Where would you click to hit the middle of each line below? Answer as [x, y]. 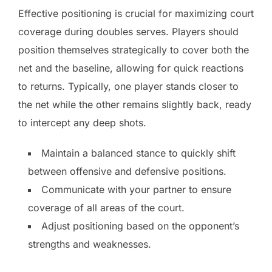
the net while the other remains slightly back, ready [135, 104]
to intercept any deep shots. [82, 122]
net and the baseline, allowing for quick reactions [131, 68]
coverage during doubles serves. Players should [128, 31]
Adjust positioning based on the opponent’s [140, 226]
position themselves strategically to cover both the [134, 49]
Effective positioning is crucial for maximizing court [136, 13]
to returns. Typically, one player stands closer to [128, 86]
